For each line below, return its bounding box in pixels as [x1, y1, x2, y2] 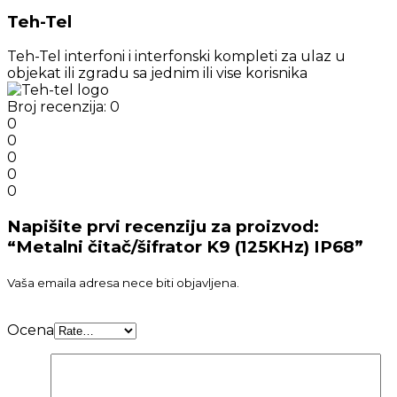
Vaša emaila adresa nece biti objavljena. [7, 275, 239, 290]
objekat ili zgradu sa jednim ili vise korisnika [7, 65, 307, 82]
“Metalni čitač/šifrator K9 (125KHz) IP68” [7, 236, 363, 257]
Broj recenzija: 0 [7, 98, 120, 116]
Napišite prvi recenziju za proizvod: [7, 215, 319, 237]
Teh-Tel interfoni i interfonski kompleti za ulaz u [7, 48, 346, 66]
